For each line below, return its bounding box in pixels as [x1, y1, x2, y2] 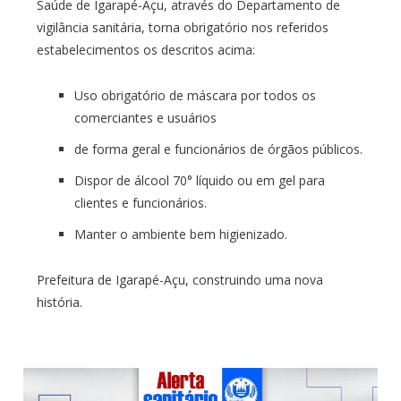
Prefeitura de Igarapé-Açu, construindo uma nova [36, 270, 323, 288]
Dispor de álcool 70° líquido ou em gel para [73, 171, 325, 189]
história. [36, 293, 82, 311]
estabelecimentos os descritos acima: [36, 40, 255, 58]
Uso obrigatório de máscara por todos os [73, 86, 316, 104]
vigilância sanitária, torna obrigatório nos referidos [36, 18, 328, 36]
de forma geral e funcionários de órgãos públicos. [73, 140, 363, 158]
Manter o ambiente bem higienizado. [73, 225, 287, 243]
